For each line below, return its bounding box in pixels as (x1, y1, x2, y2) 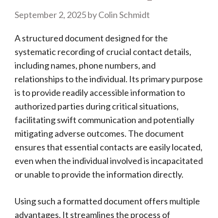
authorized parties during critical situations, (15, 101, 179, 111)
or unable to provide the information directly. (15, 169, 183, 180)
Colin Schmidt (98, 9, 150, 20)
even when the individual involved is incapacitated (15, 155, 203, 166)
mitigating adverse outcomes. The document (15, 128, 184, 139)
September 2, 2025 (15, 9, 86, 20)
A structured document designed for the (15, 33, 168, 43)
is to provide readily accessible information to (15, 87, 185, 98)
